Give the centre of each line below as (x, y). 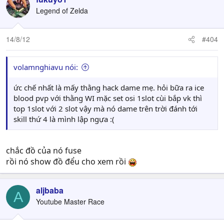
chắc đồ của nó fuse (44, 150)
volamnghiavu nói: (46, 67)
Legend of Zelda (62, 10)
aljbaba (50, 190)
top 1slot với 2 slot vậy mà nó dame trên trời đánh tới (105, 108)
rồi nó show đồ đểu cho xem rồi (67, 161)
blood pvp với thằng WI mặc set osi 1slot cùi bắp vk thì (108, 98)
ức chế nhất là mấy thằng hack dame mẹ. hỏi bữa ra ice (109, 87)
